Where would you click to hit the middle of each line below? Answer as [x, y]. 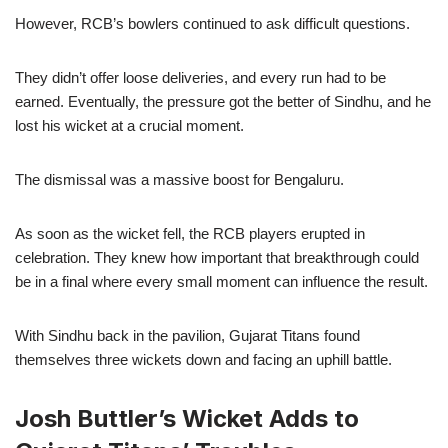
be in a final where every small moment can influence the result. [221, 281]
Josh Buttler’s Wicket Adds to [187, 418]
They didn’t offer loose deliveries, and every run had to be [200, 77]
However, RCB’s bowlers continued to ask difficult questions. [212, 23]
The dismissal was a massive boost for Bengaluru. [179, 179]
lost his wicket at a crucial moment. [129, 125]
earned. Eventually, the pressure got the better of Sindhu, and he [223, 101]
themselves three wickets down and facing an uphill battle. [203, 359]
